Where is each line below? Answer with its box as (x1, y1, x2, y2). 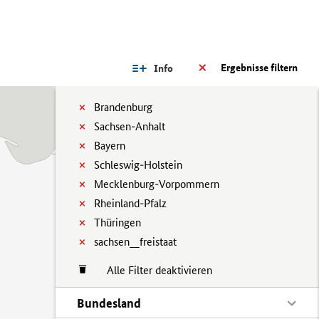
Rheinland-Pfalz (94, 197, 167, 210)
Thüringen (94, 216, 141, 229)
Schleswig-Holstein (94, 158, 182, 172)
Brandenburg (94, 100, 152, 114)
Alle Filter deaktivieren (93, 263, 212, 277)
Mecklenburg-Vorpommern (94, 177, 219, 191)
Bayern (94, 139, 125, 152)
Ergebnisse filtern (221, 61, 298, 74)
